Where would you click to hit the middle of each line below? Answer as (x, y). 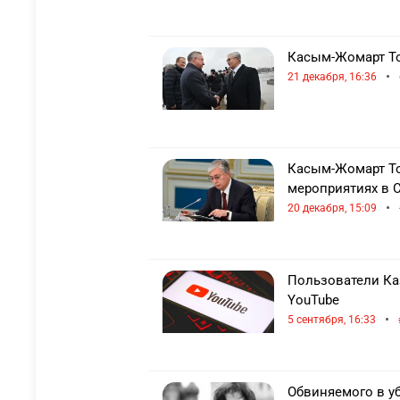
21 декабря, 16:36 (332, 77)
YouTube (313, 300)
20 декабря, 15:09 (332, 208)
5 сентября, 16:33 (332, 320)
